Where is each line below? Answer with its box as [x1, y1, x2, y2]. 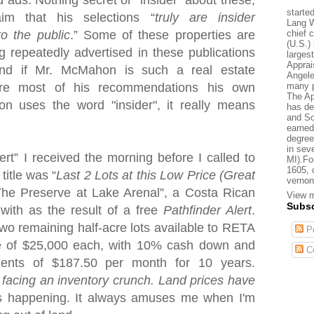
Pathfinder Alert [163, 203, 252, 217]
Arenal [123, 186, 161, 200]
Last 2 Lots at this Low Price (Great [56, 168, 256, 182]
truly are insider [154, 11, 256, 25]
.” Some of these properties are [69, 28, 255, 42]
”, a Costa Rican [160, 186, 256, 200]
